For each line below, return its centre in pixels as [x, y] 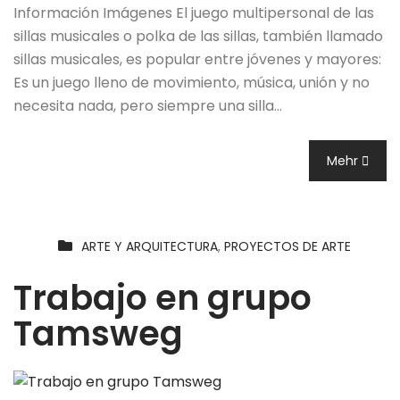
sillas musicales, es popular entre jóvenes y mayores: [197, 60]
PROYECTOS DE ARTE [287, 247]
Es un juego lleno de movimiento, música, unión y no [192, 83]
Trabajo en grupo [162, 298]
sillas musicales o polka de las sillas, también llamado [198, 37]
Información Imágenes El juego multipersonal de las [194, 13]
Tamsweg [98, 334]
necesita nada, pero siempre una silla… [148, 106]
